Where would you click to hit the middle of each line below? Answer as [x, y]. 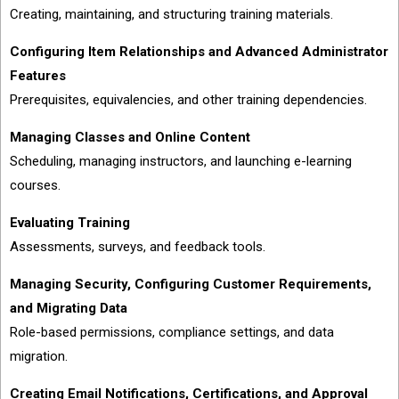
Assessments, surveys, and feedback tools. [138, 247]
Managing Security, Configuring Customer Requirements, [191, 284]
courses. [35, 185]
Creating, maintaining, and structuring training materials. [171, 14]
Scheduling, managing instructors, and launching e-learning [181, 161]
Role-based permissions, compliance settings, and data [172, 332]
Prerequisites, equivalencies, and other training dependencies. [188, 100]
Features [38, 76]
